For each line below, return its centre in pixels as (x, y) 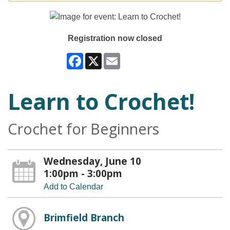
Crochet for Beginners (83, 129)
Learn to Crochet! (101, 102)
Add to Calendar (73, 187)
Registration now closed (115, 39)
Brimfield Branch (84, 218)
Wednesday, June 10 (92, 161)
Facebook (101, 57)
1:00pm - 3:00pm (83, 174)
